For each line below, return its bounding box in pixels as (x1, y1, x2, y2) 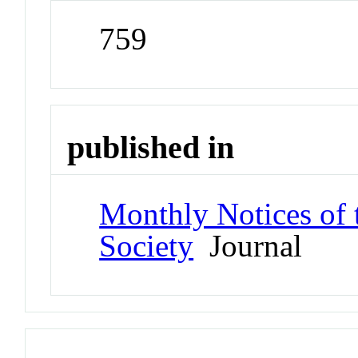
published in (67, 129, 235, 166)
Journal (193, 228, 303, 263)
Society (99, 228, 194, 263)
